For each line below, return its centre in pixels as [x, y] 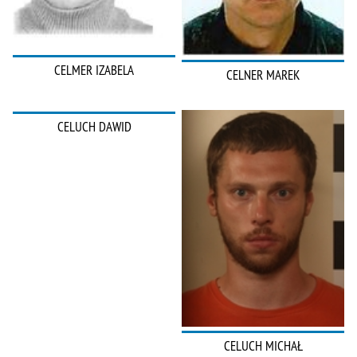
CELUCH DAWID [94, 127]
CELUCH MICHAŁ [263, 345]
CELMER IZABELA [94, 70]
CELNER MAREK [263, 75]
